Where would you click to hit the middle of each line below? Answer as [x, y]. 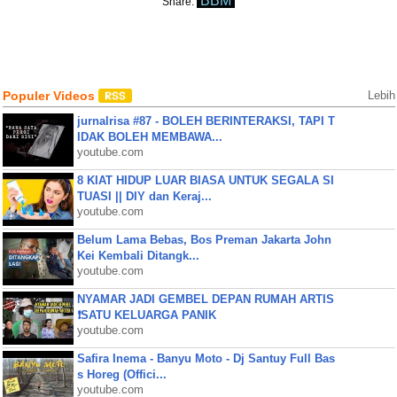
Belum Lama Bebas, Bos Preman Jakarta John [204, 240]
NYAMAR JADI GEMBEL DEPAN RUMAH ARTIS [205, 299]
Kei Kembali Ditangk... [138, 256]
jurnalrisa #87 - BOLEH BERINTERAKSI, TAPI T [206, 121]
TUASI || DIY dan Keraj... [144, 196]
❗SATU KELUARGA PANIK [146, 315]
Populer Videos [50, 96]
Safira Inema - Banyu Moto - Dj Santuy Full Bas [206, 358]
